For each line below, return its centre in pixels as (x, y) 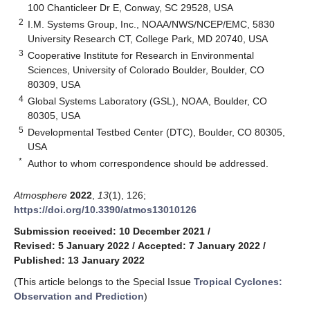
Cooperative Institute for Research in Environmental (141, 55)
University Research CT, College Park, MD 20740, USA (148, 38)
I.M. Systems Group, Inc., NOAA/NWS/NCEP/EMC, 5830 (152, 24)
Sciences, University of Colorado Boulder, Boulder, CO (146, 70)
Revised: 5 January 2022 (72, 245)
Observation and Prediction (79, 296)
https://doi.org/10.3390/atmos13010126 (105, 209)
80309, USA (54, 84)
